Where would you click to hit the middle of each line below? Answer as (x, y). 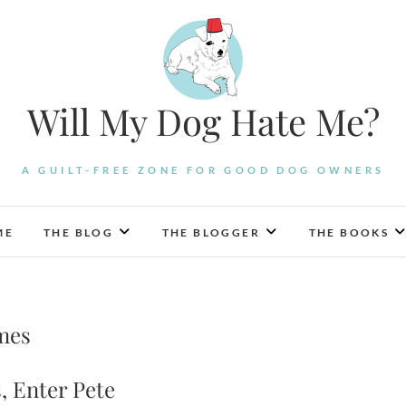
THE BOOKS (349, 232)
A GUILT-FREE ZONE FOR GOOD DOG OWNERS (203, 170)
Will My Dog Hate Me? (203, 121)
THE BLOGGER (211, 232)
